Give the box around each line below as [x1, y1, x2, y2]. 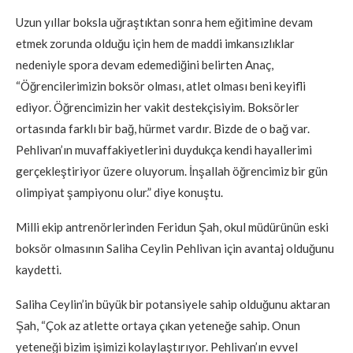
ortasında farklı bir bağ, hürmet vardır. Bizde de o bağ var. [16, 121, 310, 136]
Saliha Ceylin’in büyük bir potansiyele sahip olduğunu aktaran [16, 296, 330, 311]
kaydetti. [16, 262, 61, 277]
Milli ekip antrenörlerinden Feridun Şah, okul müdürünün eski [16, 219, 329, 234]
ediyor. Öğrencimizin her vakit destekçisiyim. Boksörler [16, 99, 299, 114]
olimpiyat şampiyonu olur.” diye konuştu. [16, 184, 223, 199]
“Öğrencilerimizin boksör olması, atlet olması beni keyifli [16, 78, 306, 93]
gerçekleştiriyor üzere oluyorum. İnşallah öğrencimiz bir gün [16, 163, 328, 178]
